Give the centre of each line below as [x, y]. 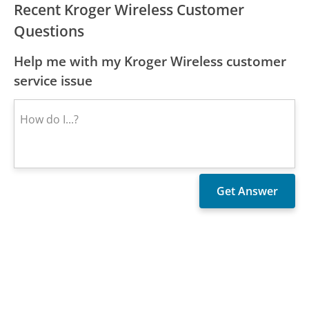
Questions [49, 31]
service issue [53, 80]
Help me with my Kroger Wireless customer [150, 61]
